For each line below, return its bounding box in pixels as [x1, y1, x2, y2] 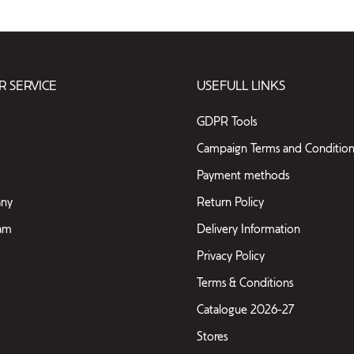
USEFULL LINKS [197, 77, 285, 93]
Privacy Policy [197, 248, 265, 263]
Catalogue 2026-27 [197, 302, 294, 317]
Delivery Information [197, 221, 300, 236]
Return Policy [197, 194, 264, 209]
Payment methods [197, 168, 289, 183]
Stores [197, 329, 228, 344]
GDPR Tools [197, 114, 257, 129]
